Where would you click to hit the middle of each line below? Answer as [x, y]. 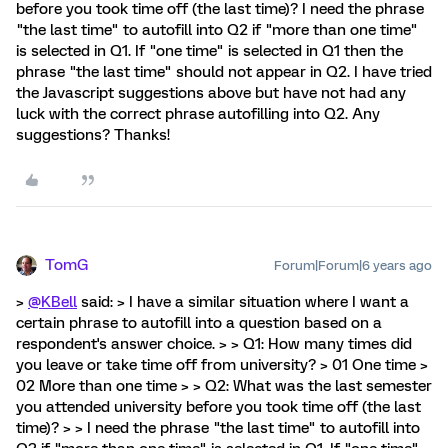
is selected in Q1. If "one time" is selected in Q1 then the [209, 51]
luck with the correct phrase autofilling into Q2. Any [198, 114]
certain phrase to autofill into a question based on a [199, 323]
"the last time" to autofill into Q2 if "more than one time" [217, 30]
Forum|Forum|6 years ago [353, 265]
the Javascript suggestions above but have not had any [211, 93]
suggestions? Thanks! [93, 135]
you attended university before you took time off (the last [218, 407]
